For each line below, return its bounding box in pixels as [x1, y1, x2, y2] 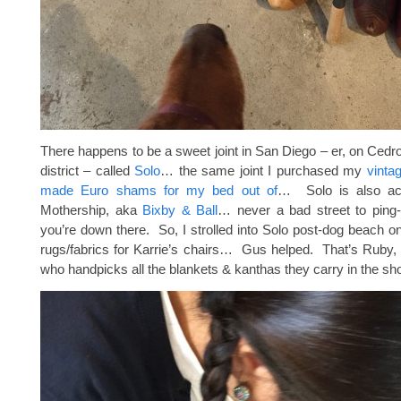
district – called [40, 163, 135, 178]
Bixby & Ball [142, 202, 218, 218]
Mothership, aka [40, 202, 143, 218]
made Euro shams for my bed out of [40, 183, 277, 198]
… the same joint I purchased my [160, 163, 367, 178]
